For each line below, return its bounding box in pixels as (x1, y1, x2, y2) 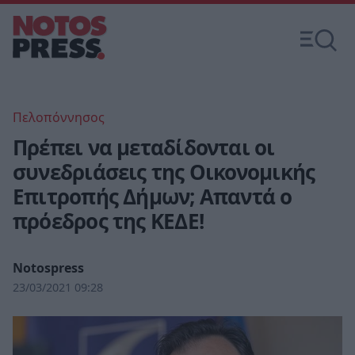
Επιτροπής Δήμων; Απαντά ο (13, 182, 292, 211)
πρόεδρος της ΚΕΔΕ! (13, 207, 204, 235)
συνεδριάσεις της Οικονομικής (13, 158, 315, 186)
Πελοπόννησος (13, 109, 105, 126)
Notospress (13, 259, 84, 277)
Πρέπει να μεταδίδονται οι (13, 133, 275, 162)
